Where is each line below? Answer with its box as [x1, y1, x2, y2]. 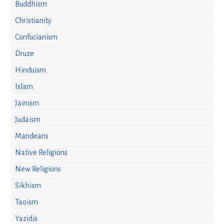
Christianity [15, 16, 51, 24]
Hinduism [15, 66, 46, 74]
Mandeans [15, 132, 48, 140]
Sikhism [15, 181, 41, 189]
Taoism [15, 198, 38, 206]
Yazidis [15, 214, 37, 222]
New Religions [15, 165, 61, 173]
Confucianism [15, 33, 57, 41]
